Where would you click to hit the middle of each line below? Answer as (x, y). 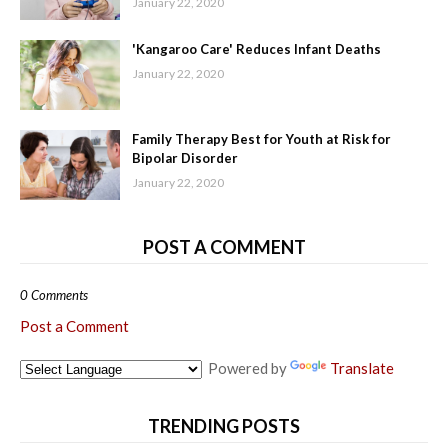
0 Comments (54, 295)
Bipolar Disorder (185, 158)
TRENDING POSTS (224, 426)
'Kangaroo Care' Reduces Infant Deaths (256, 49)
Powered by (246, 368)
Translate (362, 368)
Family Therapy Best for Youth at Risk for (261, 139)
